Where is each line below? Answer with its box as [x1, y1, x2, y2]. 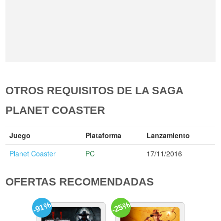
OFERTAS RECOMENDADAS [5, 175, 154, 188]
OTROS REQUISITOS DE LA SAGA [5, 84, 184, 97]
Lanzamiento [147, 130, 190, 140]
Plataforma [85, 130, 122, 140]
